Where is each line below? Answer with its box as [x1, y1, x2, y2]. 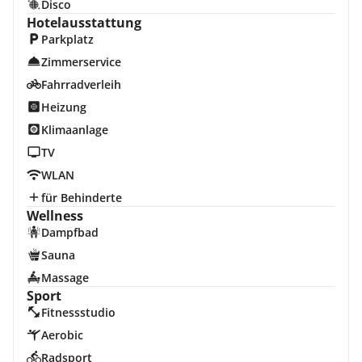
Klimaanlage [40, 122, 108, 137]
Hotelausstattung [27, 14, 141, 32]
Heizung [40, 99, 86, 115]
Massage [40, 270, 89, 285]
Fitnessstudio [40, 305, 116, 320]
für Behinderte [40, 190, 122, 205]
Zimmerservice [40, 54, 121, 69]
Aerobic [40, 327, 83, 343]
